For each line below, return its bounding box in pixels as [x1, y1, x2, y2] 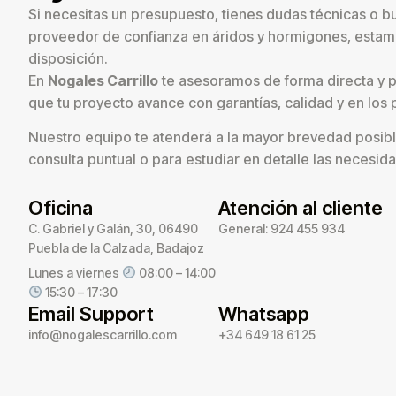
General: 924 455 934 [218, 220, 346, 236]
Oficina [28, 195, 93, 219]
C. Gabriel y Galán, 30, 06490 [28, 220, 198, 236]
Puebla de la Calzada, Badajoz [28, 240, 204, 255]
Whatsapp [218, 301, 310, 325]
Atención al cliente [218, 195, 384, 219]
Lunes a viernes [28, 264, 122, 280]
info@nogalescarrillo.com [28, 326, 177, 342]
